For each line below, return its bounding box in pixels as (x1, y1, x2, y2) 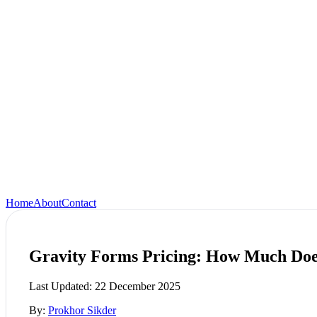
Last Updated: (29, 279, 95, 292)
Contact (62, 197, 96, 209)
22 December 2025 (95, 279, 180, 292)
